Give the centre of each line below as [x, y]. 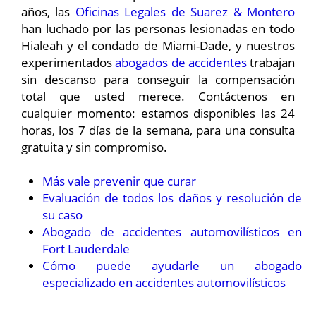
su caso [62, 215]
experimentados [68, 62]
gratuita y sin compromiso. [94, 147]
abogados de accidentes [181, 62]
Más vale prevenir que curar [119, 181]
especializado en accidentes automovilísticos [164, 283]
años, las [48, 12]
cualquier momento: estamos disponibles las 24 [158, 113]
